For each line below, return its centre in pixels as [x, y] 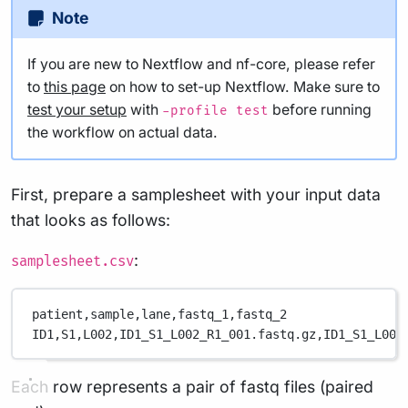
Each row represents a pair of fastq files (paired [192, 387]
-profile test [215, 111]
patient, [61, 314]
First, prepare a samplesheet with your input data [196, 195]
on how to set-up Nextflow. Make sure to [243, 87]
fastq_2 [262, 314]
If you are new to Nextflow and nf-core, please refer [201, 65]
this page [75, 87]
